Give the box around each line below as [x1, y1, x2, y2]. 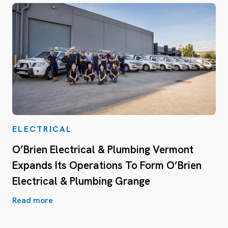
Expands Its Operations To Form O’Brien [12, 158, 202, 172]
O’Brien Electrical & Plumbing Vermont [12, 142, 193, 156]
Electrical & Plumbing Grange [12, 174, 150, 188]
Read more [12, 194, 53, 206]
